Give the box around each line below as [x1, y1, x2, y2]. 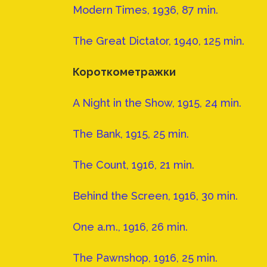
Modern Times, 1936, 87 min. [73, 4, 218, 17]
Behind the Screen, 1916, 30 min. [73, 190, 238, 203]
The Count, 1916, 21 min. [73, 159, 194, 172]
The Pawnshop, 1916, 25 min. [73, 252, 218, 265]
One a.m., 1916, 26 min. [73, 221, 188, 234]
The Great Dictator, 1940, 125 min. [73, 35, 244, 48]
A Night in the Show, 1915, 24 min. [73, 97, 241, 110]
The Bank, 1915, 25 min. [73, 128, 189, 141]
